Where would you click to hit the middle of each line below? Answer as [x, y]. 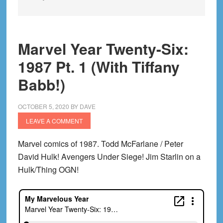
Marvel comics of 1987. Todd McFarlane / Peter [100, 144]
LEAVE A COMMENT [54, 121]
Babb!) [41, 84]
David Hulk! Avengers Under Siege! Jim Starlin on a [109, 157]
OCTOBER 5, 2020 [43, 106]
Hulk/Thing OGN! [48, 169]
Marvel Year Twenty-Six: [103, 49]
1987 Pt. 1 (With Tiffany [99, 66]
